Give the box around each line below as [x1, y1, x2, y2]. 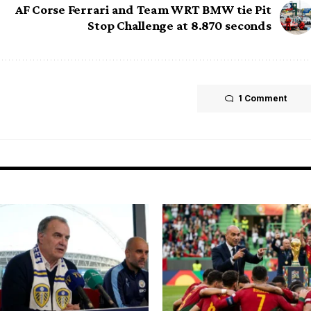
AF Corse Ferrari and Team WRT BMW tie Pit [15, 1, 271, 17]
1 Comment [237, 92, 287, 103]
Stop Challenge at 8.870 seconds [87, 17, 271, 33]
